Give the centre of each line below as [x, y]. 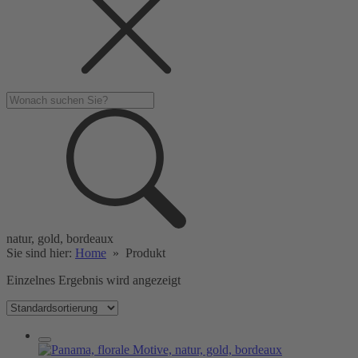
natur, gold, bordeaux [60, 239]
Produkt [145, 253]
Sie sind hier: [41, 253]
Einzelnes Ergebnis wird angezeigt [93, 280]
